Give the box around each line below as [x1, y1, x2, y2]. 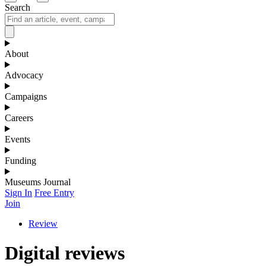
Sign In [5, 188, 32, 198]
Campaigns [5, 91, 47, 102]
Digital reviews [5, 242, 125, 264]
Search [5, 2, 30, 13]
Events [5, 134, 30, 145]
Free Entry [34, 188, 74, 198]
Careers [5, 113, 33, 123]
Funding [5, 156, 36, 166]
